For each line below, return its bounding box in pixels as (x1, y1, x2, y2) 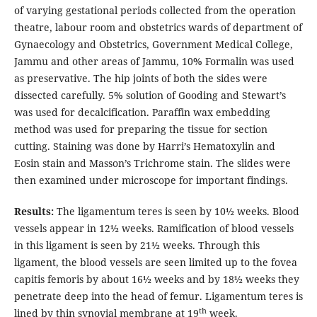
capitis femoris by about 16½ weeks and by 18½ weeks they (13, 272, 299, 287)
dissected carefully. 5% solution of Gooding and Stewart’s (13, 88, 286, 103)
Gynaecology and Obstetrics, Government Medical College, (13, 38, 293, 52)
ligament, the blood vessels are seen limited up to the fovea (13, 255, 297, 270)
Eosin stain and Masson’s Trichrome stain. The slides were (13, 156, 291, 171)
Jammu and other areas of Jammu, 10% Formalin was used (13, 54, 294, 69)
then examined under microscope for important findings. (13, 173, 288, 188)
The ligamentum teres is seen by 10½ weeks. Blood (53, 204, 299, 219)
